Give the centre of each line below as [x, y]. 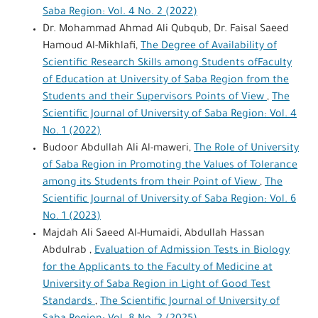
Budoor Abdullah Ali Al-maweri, [118, 149]
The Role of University [246, 149]
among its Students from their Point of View [151, 183]
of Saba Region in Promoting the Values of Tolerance [170, 166]
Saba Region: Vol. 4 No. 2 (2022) [120, 12]
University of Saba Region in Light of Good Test [156, 285]
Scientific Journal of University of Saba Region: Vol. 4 [169, 115]
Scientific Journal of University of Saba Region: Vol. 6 [169, 200]
